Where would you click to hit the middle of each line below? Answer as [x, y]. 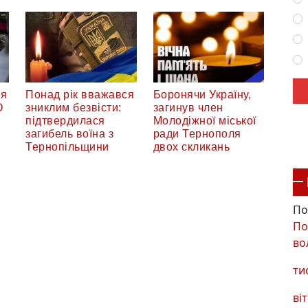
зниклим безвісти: [74, 108]
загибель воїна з [69, 134]
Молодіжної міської [205, 121]
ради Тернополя [197, 134]
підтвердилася [65, 121]
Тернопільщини [67, 147]
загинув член [188, 108]
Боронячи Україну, [202, 95]
